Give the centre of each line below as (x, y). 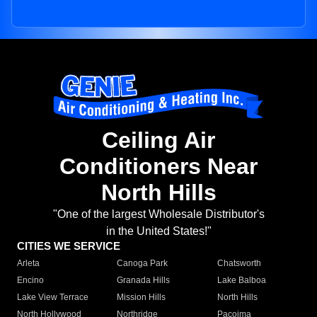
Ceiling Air (158, 140)
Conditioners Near (158, 167)
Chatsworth (239, 264)
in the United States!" (158, 231)
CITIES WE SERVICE (69, 246)
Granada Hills (144, 281)
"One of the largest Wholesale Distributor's (158, 214)
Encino (30, 281)
